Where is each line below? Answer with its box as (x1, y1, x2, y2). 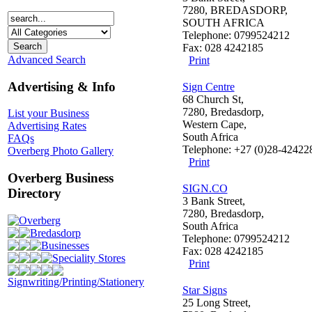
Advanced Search (8, 53, 86, 65)
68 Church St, (182, 93, 244, 105)
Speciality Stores (52, 251, 125, 264)
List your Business (8, 107, 89, 120)
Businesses (41, 239, 89, 251)
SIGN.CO (182, 182, 228, 194)
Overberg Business (8, 171, 114, 186)
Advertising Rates (8, 120, 86, 132)
